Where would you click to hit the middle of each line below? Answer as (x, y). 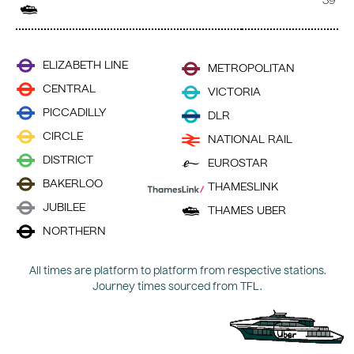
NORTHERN (74, 232)
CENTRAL (69, 90)
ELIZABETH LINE (85, 66)
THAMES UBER (247, 211)
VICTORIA (234, 93)
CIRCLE (63, 137)
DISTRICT (68, 161)
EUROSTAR (238, 164)
